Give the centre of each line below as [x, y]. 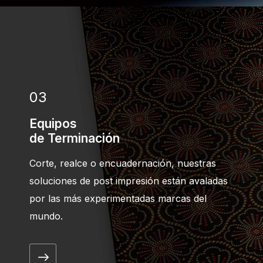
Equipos [53, 123]
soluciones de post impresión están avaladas [129, 181]
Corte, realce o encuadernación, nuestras [123, 163]
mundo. [46, 216]
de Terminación [75, 138]
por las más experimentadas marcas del [118, 198]
